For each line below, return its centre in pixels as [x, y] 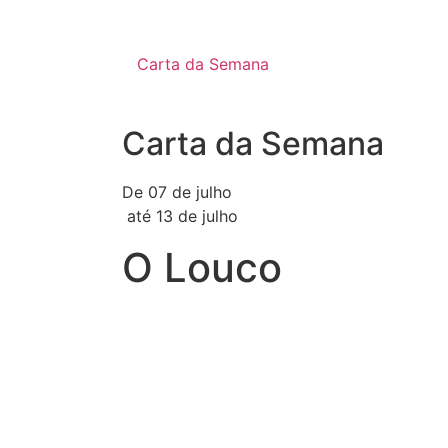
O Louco [202, 267]
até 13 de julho [180, 216]
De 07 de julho [177, 192]
